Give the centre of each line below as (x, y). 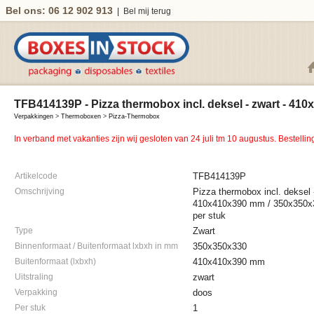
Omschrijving (40, 191)
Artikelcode (36, 176)
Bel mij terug (147, 11)
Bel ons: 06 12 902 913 (59, 11)
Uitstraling (34, 277)
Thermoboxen (81, 116)
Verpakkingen (34, 116)
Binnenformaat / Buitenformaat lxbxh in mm (96, 246)
